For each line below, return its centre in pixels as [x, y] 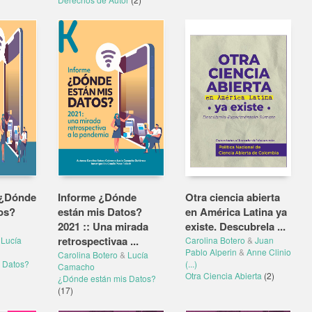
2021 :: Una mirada [103, 226]
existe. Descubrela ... [235, 226]
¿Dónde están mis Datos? [107, 278]
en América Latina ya [236, 212]
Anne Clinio [268, 252]
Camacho [76, 266]
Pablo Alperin [211, 252]
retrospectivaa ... [98, 241]
